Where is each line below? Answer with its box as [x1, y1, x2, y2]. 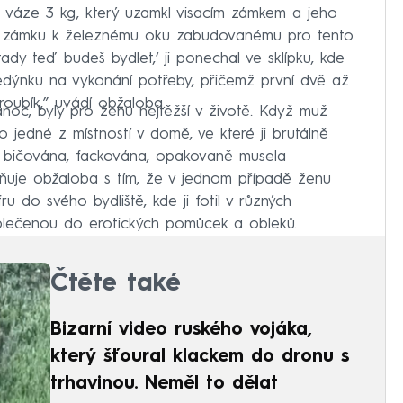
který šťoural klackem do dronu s [50, 347, 349, 366]
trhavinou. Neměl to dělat [50, 374, 278, 393]
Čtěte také [50, 271, 181, 297]
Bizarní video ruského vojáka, [50, 320, 312, 339]
